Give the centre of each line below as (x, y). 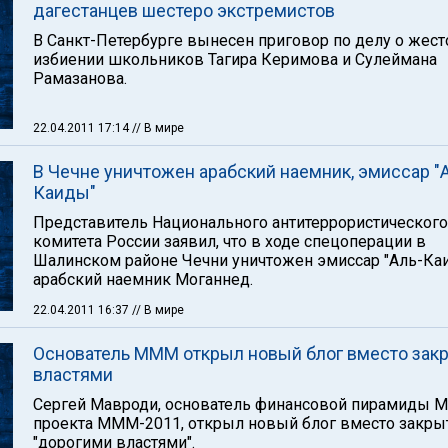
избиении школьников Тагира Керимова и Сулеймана (235, 59)
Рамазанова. (80, 78)
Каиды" (64, 192)
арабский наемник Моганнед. (143, 279)
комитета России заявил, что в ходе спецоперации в (229, 241)
